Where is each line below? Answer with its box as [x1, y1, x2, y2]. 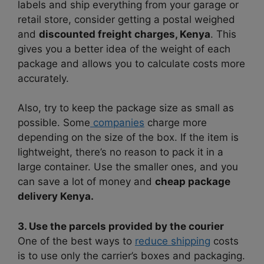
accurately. [18, 72, 69, 84]
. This [210, 28, 236, 40]
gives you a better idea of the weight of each [18, 42, 230, 55]
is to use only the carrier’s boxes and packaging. [18, 249, 245, 262]
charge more [144, 117, 207, 129]
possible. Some [18, 117, 90, 129]
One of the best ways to [18, 235, 135, 247]
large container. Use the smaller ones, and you [18, 161, 238, 173]
